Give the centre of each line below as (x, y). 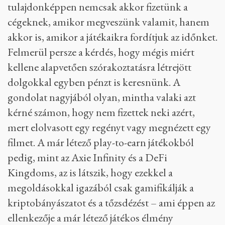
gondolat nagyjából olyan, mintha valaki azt (102, 97)
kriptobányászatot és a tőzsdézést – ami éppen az (111, 203)
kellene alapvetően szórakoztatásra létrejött (99, 67)
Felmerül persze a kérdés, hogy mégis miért (101, 52)
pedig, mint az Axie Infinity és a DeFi (87, 158)
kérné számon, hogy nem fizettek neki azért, (101, 113)
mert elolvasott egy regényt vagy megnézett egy (109, 128)
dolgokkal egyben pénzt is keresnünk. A (94, 82)
